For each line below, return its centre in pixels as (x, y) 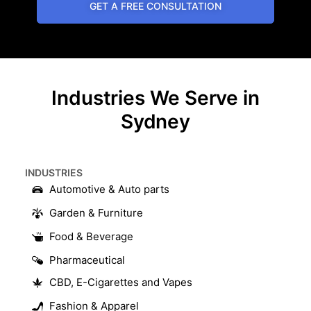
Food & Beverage (91, 236)
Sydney (155, 121)
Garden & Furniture (96, 212)
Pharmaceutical (87, 260)
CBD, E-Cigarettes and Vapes (121, 282)
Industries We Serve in (155, 98)
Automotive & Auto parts (109, 189)
